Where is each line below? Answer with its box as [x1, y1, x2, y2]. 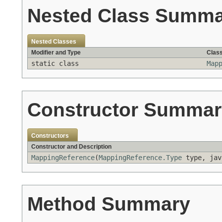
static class [31, 59, 83, 68]
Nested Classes [31, 38, 76, 46]
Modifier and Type [31, 49, 81, 56]
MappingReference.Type [99, 154, 182, 162]
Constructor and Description [31, 143, 111, 151]
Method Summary [27, 193, 190, 215]
